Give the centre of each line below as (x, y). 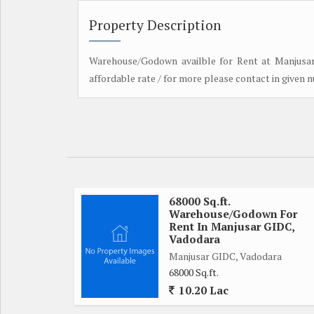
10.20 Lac (202, 290)
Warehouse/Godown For (233, 213)
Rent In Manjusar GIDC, (232, 226)
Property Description (155, 25)
